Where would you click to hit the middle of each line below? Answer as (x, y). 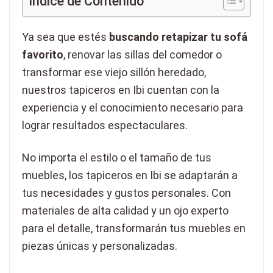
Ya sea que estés (64, 37)
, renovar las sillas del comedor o (143, 54)
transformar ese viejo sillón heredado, (114, 72)
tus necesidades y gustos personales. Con (126, 193)
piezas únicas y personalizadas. (100, 246)
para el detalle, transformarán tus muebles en (134, 228)
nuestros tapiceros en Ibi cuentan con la (121, 90)
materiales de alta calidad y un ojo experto (125, 210)
